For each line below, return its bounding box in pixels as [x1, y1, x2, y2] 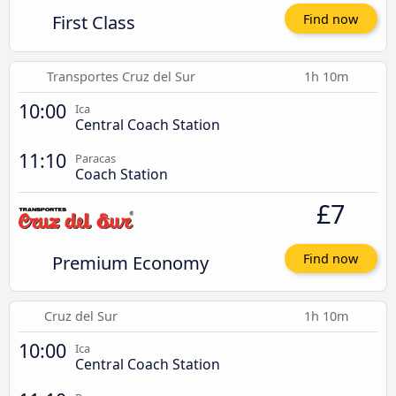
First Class [51, 10, 135, 35]
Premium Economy [51, 249, 209, 275]
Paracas [75, 149, 116, 166]
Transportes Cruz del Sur [46, 67, 195, 85]
